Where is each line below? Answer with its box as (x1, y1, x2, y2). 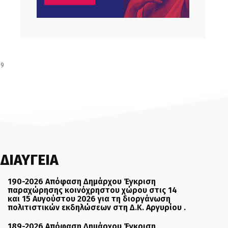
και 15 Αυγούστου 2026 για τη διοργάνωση (8, 194, 171, 204)
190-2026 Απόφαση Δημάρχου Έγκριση (8, 177, 156, 187)
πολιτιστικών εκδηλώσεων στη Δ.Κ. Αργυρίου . (8, 203, 186, 213)
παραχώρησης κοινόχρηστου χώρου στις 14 (8, 185, 178, 195)
